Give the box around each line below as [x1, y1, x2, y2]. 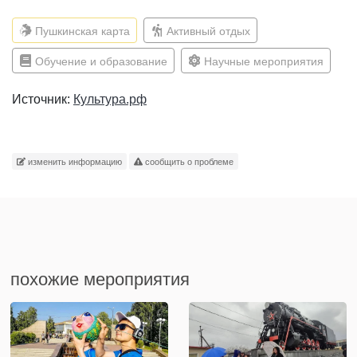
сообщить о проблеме [142, 156, 233, 167]
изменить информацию [25, 156, 122, 167]
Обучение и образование [32, 54, 167, 68]
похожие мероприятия [10, 269, 190, 290]
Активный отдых [163, 24, 250, 37]
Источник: [12, 92, 73, 106]
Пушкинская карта [32, 24, 130, 37]
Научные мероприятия [201, 54, 324, 68]
